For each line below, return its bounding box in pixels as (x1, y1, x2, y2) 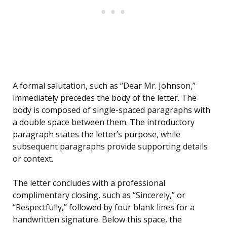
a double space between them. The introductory (13, 117, 195, 128)
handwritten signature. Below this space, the (13, 214, 182, 225)
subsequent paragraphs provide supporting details (13, 141, 208, 153)
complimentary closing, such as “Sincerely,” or (13, 190, 185, 201)
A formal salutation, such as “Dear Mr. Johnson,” (13, 80, 196, 92)
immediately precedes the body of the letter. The (13, 92, 197, 104)
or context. (13, 153, 53, 165)
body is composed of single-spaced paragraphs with (13, 104, 210, 116)
